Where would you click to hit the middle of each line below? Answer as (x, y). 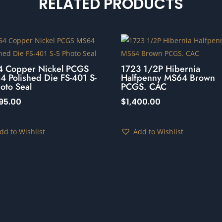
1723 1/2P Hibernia (161, 69)
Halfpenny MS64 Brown (168, 78)
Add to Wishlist (159, 131)
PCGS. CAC (144, 86)
